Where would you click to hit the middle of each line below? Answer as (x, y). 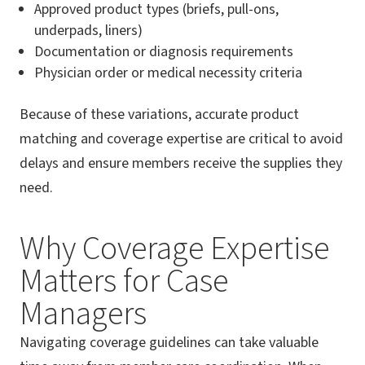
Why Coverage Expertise (174, 249)
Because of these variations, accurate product (159, 115)
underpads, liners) (88, 31)
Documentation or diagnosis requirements (164, 52)
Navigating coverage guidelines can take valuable (169, 343)
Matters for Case (124, 282)
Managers (83, 314)
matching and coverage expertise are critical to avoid (181, 139)
